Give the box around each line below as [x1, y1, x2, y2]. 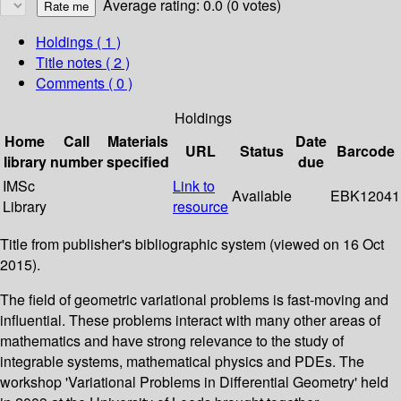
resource [173, 196, 228, 218]
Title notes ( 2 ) [36, 52, 130, 73]
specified [107, 151, 169, 173]
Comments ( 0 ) [36, 73, 132, 94]
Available [232, 185, 292, 207]
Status [240, 141, 284, 162]
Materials [107, 131, 168, 152]
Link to [173, 175, 215, 197]
